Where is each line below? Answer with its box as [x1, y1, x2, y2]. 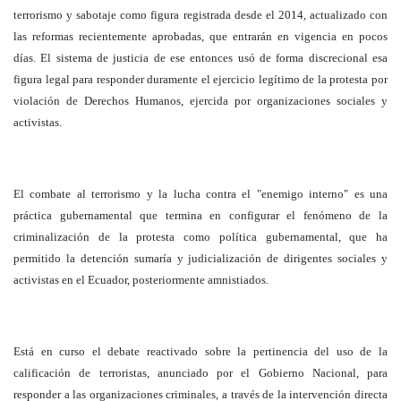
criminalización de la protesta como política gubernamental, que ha [13, 230, 388, 243]
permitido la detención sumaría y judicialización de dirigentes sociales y [13, 252, 388, 265]
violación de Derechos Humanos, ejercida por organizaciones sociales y [13, 94, 388, 107]
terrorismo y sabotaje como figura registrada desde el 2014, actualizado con [13, 8, 388, 21]
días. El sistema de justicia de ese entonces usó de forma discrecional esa [13, 51, 388, 64]
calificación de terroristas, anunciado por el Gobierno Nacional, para [13, 366, 388, 380]
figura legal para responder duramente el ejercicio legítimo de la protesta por [13, 73, 388, 86]
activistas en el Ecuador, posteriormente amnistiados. [13, 273, 269, 286]
